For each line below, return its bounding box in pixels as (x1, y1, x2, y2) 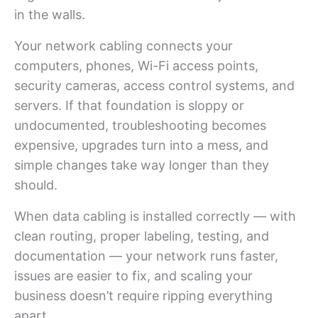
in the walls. (14, 6, 85, 22)
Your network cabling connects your (14, 38, 233, 53)
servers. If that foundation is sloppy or (14, 97, 244, 113)
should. (14, 177, 57, 192)
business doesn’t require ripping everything (14, 287, 273, 303)
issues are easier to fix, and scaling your (14, 268, 253, 283)
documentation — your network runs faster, (14, 248, 278, 263)
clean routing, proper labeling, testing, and (14, 228, 269, 243)
